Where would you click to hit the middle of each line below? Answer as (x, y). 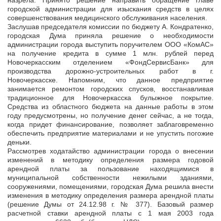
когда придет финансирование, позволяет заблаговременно (110, 125)
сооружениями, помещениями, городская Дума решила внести (110, 187)
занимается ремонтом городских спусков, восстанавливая (110, 89)
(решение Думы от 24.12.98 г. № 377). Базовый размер (110, 204)
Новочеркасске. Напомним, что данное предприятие (110, 80)
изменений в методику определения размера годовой (110, 160)
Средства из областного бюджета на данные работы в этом (110, 107)
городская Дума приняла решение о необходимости (110, 36)
